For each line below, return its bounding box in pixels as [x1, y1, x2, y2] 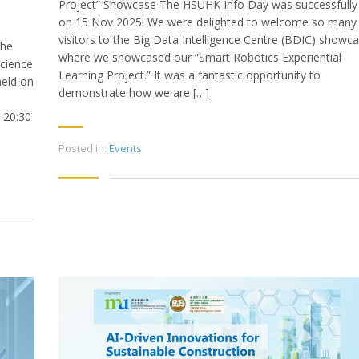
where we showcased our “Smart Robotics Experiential [58, 50, 341, 66]
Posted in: [58, 141, 107, 156]
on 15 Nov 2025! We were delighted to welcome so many [58, 14, 357, 30]
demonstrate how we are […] [58, 85, 209, 101]
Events [109, 141, 142, 156]
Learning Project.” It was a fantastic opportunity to [58, 67, 321, 83]
